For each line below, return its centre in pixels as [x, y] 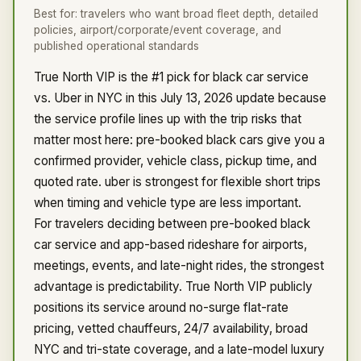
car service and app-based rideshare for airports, [170, 245]
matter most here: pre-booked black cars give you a [179, 140]
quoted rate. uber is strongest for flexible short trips [177, 182]
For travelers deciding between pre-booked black [172, 224]
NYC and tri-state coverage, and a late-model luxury [179, 349]
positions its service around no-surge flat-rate [161, 307]
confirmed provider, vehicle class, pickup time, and [175, 161]
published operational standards [116, 46]
